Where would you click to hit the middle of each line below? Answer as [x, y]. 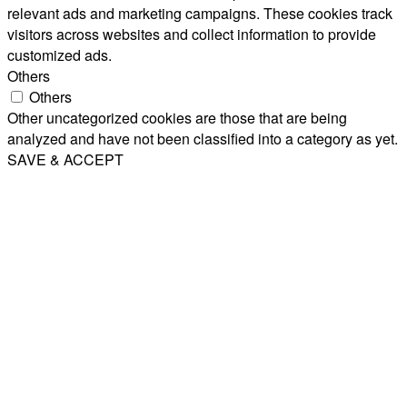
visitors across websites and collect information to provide [192, 35]
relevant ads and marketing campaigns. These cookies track [200, 14]
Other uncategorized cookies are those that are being [177, 118]
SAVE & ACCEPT [65, 160]
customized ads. [60, 55]
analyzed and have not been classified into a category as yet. [203, 139]
